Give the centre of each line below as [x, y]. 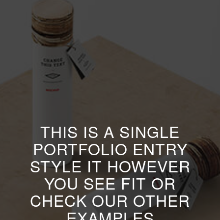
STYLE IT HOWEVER [110, 165]
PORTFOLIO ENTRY [110, 148]
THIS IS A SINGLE [110, 131]
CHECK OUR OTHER [110, 200]
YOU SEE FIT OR [110, 183]
